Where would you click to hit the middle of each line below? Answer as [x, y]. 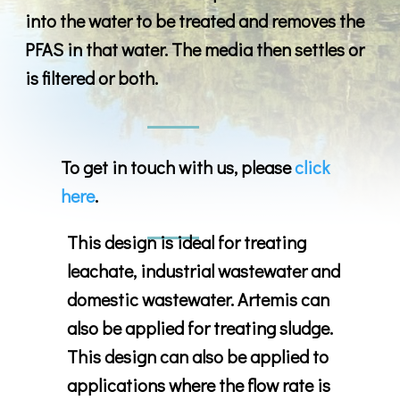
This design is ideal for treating [186, 242]
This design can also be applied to [197, 356]
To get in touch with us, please [178, 167]
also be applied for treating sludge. [200, 327]
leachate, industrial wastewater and [203, 270]
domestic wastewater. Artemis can [198, 299]
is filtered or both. [92, 77]
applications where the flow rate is [198, 384]
